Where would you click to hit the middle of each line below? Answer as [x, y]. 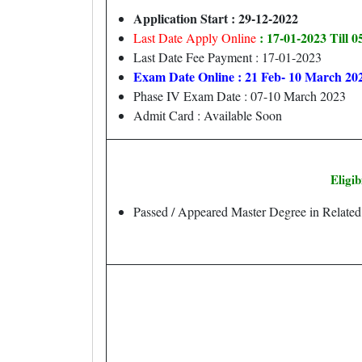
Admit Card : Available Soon [208, 115]
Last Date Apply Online [196, 38]
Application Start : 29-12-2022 [216, 18]
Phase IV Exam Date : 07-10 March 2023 [240, 96]
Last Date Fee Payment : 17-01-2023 [227, 57]
